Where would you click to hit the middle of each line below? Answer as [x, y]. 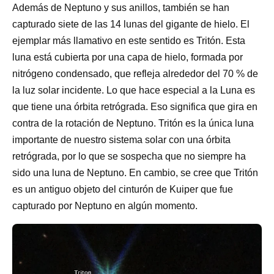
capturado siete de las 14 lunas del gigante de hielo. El [131, 24]
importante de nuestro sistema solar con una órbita [121, 139]
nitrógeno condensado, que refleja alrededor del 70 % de [135, 73]
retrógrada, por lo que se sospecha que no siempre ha [129, 156]
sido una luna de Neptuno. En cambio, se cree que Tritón [135, 172]
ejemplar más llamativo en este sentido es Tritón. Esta [129, 40]
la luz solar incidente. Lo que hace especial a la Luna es [134, 90]
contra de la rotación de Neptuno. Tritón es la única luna [133, 123]
